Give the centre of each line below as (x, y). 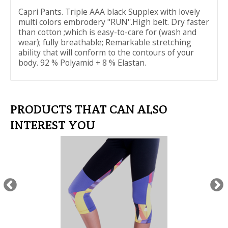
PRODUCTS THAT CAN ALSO (89, 109)
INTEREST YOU (53, 125)
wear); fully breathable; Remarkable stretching (105, 42)
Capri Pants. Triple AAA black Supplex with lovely (109, 12)
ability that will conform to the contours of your (106, 52)
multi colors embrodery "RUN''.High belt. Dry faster (114, 22)
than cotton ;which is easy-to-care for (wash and (107, 32)
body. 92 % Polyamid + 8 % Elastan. (82, 63)
